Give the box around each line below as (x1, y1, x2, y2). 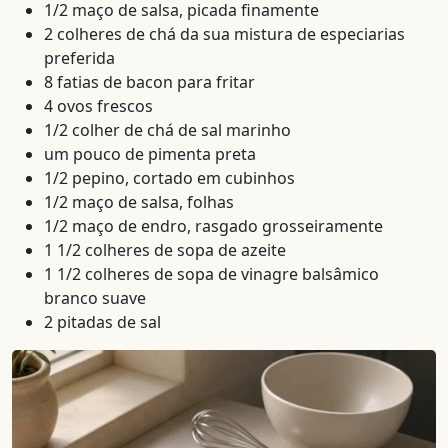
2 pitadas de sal (44, 311, 161, 334)
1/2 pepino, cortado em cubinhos (44, 167, 295, 190)
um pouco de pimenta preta (44, 143, 256, 166)
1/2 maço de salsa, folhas (44, 191, 234, 214)
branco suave (44, 287, 146, 310)
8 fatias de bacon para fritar (44, 71, 255, 94)
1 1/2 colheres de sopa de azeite (44, 239, 286, 262)
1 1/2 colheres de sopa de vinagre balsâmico (44, 263, 379, 286)
